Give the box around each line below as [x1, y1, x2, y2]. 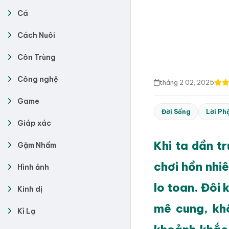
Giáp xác [17, 119, 51, 128]
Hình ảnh [17, 163, 49, 172]
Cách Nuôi [17, 31, 55, 40]
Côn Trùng [17, 53, 56, 62]
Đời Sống [162, 108, 191, 116]
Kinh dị [17, 185, 42, 194]
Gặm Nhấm [17, 141, 56, 150]
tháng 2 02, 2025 [159, 78, 214, 86]
